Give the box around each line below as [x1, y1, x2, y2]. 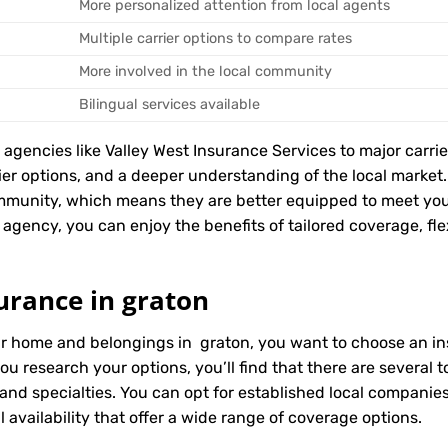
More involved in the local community [79, 63, 333, 81]
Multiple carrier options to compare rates [79, 30, 353, 48]
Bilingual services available [79, 96, 261, 114]
